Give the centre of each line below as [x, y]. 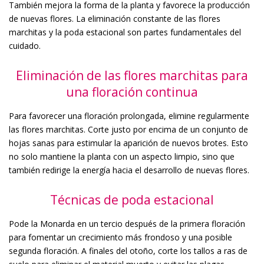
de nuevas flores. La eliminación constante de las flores [115, 18]
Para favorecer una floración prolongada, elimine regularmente [129, 115]
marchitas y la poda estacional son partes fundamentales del [125, 32]
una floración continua [132, 92]
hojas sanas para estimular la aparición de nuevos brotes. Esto [128, 143]
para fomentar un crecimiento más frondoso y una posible [121, 237]
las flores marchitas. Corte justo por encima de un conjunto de [128, 129]
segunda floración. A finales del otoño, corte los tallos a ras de [128, 250]
